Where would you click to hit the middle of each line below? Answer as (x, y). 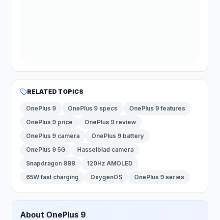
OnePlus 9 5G (46, 150)
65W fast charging (52, 177)
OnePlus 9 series (159, 177)
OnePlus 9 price (49, 122)
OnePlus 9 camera (53, 136)
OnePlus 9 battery (118, 136)
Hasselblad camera (105, 150)
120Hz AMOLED (110, 163)
